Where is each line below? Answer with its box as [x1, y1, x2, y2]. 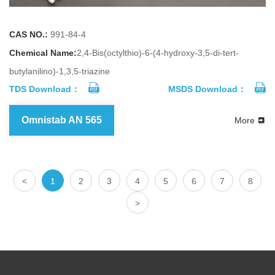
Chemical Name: [9, 48, 77, 58]
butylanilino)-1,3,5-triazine [9, 66, 110, 77]
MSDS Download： [168, 84, 246, 95]
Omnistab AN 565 [21, 115, 102, 126]
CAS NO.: [9, 29, 48, 40]
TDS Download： [9, 84, 80, 95]
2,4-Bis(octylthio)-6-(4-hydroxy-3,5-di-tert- [77, 48, 239, 58]
